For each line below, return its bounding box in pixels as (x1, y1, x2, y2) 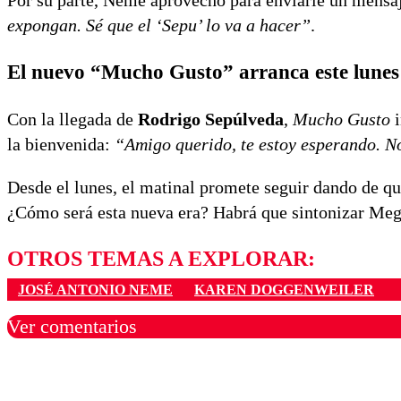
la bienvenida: (7, 134, 115, 155)
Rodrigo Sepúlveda (138, 109, 284, 130)
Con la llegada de (7, 109, 138, 130)
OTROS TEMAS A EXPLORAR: (7, 247, 315, 271)
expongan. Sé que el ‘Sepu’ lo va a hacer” (7, 14, 311, 35)
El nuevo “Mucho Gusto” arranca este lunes (7, 60, 399, 83)
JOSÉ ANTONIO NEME (18, 281, 173, 297)
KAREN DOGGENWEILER (194, 281, 374, 297)
